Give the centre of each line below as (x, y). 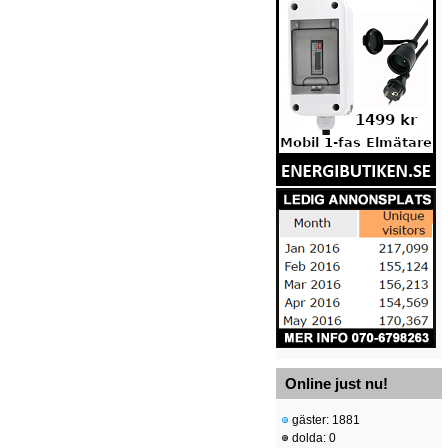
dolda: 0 (312, 438)
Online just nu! (336, 384)
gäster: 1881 (324, 420)
